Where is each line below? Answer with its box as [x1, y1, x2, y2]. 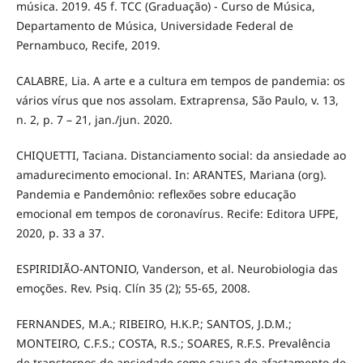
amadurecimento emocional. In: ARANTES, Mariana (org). [15, 167, 327, 183]
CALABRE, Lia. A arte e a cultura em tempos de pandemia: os [15, 73, 345, 89]
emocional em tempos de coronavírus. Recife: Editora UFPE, [15, 206, 339, 222]
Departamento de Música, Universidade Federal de [15, 18, 293, 34]
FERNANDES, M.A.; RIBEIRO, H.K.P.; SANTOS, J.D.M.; [15, 316, 292, 332]
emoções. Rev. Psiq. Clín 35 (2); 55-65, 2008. [15, 280, 250, 297]
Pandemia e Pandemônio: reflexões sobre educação [15, 186, 296, 203]
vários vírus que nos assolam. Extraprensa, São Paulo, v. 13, [15, 92, 339, 109]
